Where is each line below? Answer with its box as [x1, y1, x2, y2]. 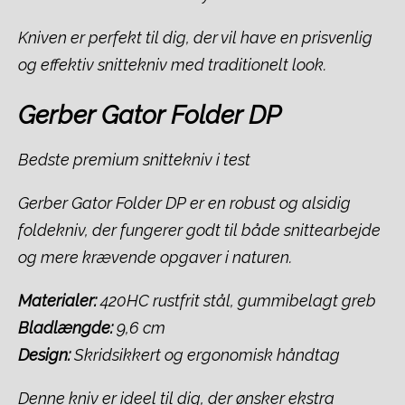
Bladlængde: [18, 317, 113, 337]
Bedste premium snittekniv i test [18, 149, 250, 169]
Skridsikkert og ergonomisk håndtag [71, 344, 340, 364]
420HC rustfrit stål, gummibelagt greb [97, 290, 376, 310]
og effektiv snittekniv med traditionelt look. [18, 55, 326, 75]
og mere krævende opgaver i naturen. [18, 247, 292, 267]
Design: [18, 344, 71, 364]
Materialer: [18, 290, 97, 310]
